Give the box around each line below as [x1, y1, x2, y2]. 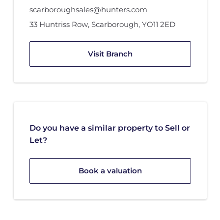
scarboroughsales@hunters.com [29, 5, 147, 15]
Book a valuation [78, 166, 142, 176]
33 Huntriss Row [29, 20, 88, 29]
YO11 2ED [141, 20, 175, 29]
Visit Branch [87, 49, 133, 59]
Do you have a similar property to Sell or [29, 123, 190, 133]
